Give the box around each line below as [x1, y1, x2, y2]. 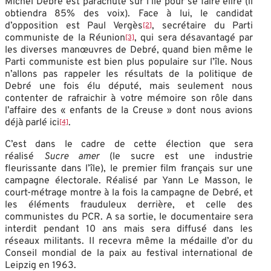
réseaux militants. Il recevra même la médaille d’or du [5, 235, 253, 247]
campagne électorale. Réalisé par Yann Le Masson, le [5, 174, 253, 187]
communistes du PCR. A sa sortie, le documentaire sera [5, 211, 253, 223]
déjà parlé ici [5, 116, 59, 129]
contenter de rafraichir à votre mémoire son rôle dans [5, 92, 253, 105]
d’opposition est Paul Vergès [5, 19, 143, 32]
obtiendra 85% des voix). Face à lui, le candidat [5, 7, 253, 20]
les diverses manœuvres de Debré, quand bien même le [5, 44, 253, 56]
